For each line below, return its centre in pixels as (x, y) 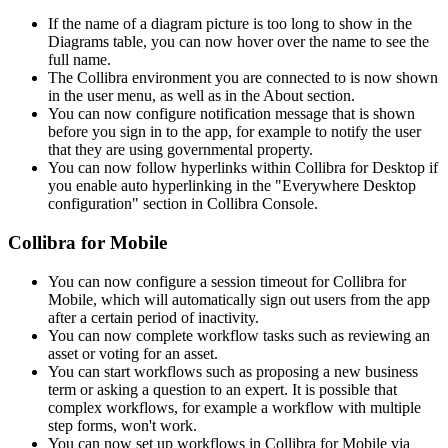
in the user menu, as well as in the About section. (201, 96)
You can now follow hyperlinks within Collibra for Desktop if (243, 168)
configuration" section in (127, 204)
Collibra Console (260, 204)
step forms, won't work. (122, 425)
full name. (79, 60)
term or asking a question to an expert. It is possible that (222, 389)
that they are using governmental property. (180, 150)
